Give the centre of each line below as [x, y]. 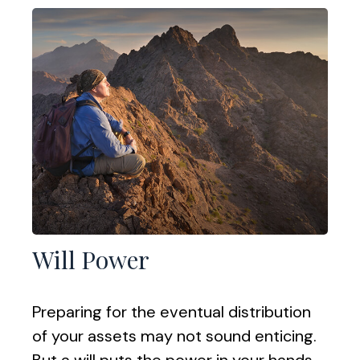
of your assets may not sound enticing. [174, 336]
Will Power [91, 260]
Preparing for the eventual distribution [172, 312]
